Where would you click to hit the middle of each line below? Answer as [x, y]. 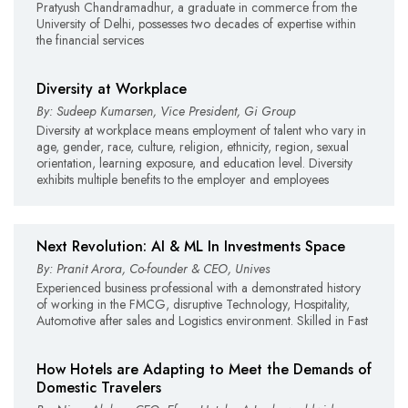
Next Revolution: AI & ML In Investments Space [191, 246]
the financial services [90, 40]
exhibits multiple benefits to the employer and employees [183, 179]
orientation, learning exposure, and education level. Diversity [194, 163]
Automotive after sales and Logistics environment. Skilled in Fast [202, 320]
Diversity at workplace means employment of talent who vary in [201, 130]
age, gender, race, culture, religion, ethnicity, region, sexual [193, 146]
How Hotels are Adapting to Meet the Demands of [204, 369]
